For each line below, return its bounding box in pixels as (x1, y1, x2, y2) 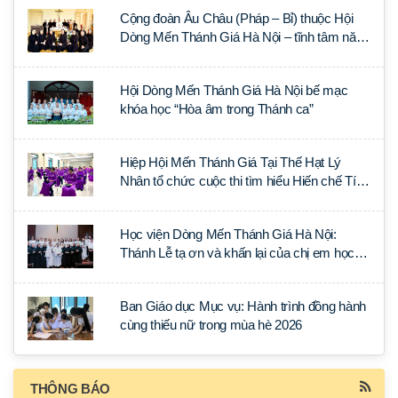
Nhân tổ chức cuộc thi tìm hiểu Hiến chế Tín (120, 172, 363, 188)
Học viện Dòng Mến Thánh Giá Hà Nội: (120, 226, 337, 242)
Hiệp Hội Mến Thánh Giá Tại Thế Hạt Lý (120, 154, 342, 170)
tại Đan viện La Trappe (120, 47, 243, 63)
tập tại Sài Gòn (120, 263, 202, 279)
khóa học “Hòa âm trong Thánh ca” (120, 100, 314, 116)
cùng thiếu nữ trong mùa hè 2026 (120, 316, 303, 332)
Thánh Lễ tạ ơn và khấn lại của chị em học (120, 244, 354, 260)
